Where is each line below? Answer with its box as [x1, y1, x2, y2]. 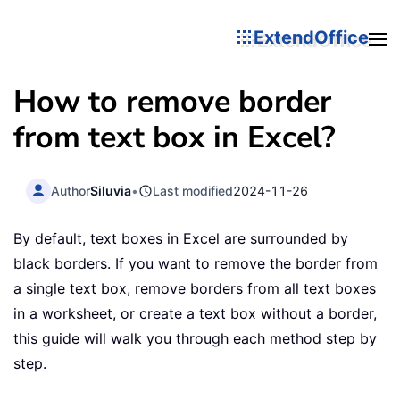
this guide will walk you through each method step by [13, 329, 377, 348]
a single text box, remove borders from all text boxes [13, 279, 376, 298]
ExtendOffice [254, 26, 369, 48]
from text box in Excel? [13, 117, 336, 158]
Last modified [153, 182, 234, 198]
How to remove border [13, 81, 331, 122]
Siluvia [90, 182, 132, 198]
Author [51, 182, 91, 198]
